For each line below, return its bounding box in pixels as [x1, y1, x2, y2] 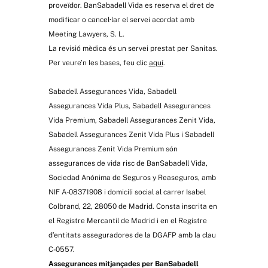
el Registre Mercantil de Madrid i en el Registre [48, 217, 207, 226]
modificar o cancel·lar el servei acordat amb [48, 16, 194, 25]
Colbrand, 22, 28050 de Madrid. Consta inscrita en [48, 202, 217, 211]
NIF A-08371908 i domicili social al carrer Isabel [48, 188, 206, 197]
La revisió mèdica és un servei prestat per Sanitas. [48, 44, 218, 53]
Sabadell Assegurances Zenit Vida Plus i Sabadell [48, 130, 214, 139]
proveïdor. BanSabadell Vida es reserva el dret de [48, 1, 214, 10]
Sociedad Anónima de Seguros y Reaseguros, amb [48, 173, 216, 182]
